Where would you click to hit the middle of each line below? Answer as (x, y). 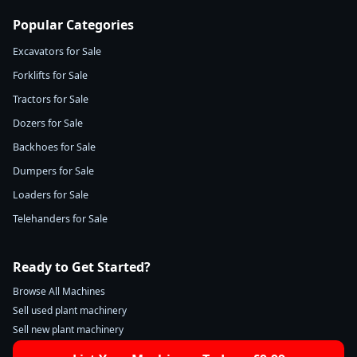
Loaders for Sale (51, 195)
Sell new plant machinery (68, 330)
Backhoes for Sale (54, 147)
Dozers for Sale (48, 123)
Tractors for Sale (51, 99)
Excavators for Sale (57, 51)
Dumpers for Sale (53, 171)
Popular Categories (73, 25)
